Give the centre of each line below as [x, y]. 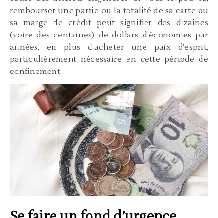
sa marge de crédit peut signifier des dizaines [109, 23]
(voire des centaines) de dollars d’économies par [109, 35]
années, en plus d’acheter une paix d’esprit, [109, 47]
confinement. [36, 71]
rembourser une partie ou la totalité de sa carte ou [109, 10]
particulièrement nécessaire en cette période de [109, 59]
